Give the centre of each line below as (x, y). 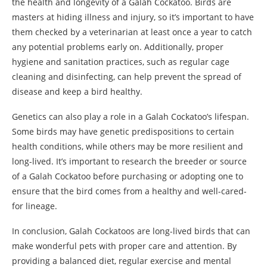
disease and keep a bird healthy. (77, 91)
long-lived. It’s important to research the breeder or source (129, 161)
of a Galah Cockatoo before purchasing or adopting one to (128, 176)
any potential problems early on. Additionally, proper (118, 46)
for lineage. (35, 206)
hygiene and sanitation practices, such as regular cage (121, 61)
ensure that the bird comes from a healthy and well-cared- (129, 191)
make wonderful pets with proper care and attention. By (124, 246)
